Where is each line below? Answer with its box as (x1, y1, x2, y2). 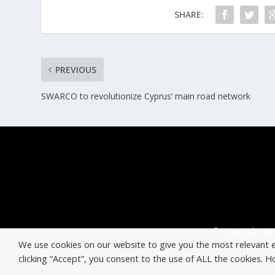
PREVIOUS (55, 64, 97, 76)
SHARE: (174, 9, 204, 21)
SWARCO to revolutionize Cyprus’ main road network (41, 90, 251, 103)
